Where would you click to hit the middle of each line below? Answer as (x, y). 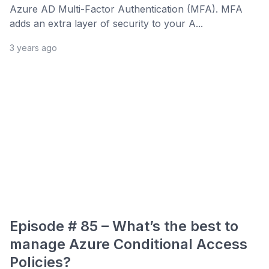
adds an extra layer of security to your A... (106, 24)
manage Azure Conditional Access (128, 244)
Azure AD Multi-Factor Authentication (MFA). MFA (126, 9)
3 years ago (33, 48)
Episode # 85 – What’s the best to (124, 226)
